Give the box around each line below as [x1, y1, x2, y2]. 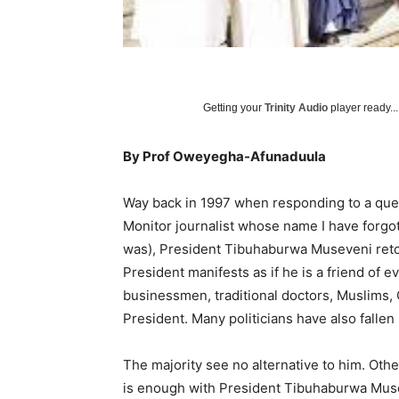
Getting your [203, 102, 265, 115]
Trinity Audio [265, 102, 328, 115]
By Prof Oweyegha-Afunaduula [123, 148, 326, 166]
